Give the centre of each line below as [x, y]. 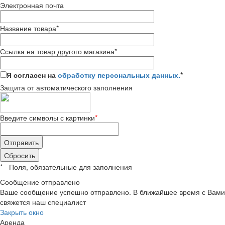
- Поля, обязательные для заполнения [67, 166]
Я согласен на [32, 75]
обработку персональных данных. [119, 75]
